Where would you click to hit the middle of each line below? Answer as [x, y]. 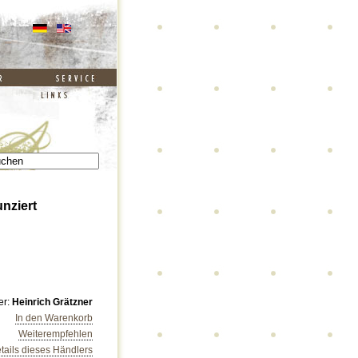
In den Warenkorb [54, 318]
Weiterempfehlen [56, 334]
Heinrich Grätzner [52, 302]
